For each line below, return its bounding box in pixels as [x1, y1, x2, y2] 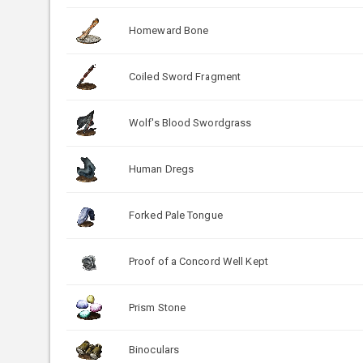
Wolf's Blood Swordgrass [129, 116, 252, 129]
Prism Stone [129, 301, 186, 314]
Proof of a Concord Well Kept [129, 254, 268, 267]
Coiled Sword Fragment [129, 70, 241, 83]
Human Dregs [129, 162, 194, 175]
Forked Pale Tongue [129, 208, 223, 221]
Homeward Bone [129, 23, 209, 36]
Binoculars [129, 343, 179, 356]
